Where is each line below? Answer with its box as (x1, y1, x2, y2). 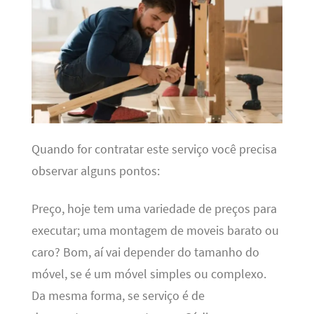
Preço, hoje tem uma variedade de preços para (31, 200, 277, 217)
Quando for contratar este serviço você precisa (31, 142, 277, 158)
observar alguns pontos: (31, 163, 160, 179)
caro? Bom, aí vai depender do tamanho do (31, 244, 259, 260)
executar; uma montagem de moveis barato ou (31, 222, 279, 238)
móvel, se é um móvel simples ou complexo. (31, 266, 266, 282)
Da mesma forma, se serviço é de (31, 287, 205, 303)
